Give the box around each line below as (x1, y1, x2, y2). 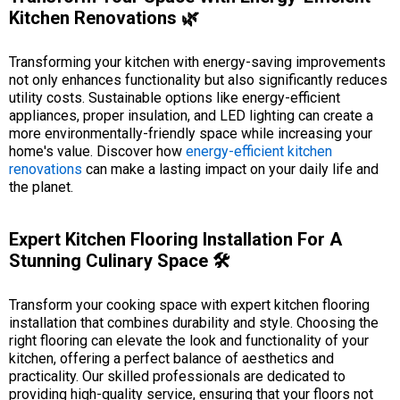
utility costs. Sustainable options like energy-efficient (9, 88, 340, 106)
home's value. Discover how (9, 142, 186, 160)
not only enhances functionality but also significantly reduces (9, 71, 387, 88)
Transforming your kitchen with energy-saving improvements (9, 53, 386, 71)
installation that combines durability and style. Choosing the (9, 313, 379, 331)
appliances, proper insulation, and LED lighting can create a (9, 106, 373, 124)
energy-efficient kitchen (186, 142, 332, 160)
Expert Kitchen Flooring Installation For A (9, 228, 342, 250)
